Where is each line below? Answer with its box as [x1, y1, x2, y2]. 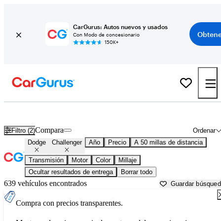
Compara [35, 126, 64, 135]
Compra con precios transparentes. [16, 199, 123, 208]
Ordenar [192, 126, 216, 134]
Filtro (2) [11, 126, 36, 134]
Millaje [118, 156, 137, 164]
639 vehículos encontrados [4, 179, 87, 188]
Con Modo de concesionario [73, 32, 140, 37]
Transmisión [29, 156, 64, 164]
